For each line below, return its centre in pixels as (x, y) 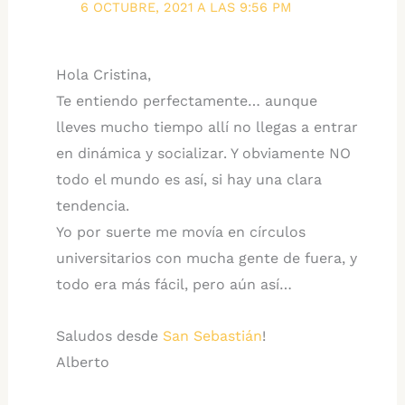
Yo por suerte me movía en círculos (180, 232)
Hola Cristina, (103, 75)
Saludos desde (109, 336)
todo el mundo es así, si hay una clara (188, 180)
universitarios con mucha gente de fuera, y (206, 259)
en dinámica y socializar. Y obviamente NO (203, 154)
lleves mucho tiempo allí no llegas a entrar (207, 127)
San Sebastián (212, 336)
